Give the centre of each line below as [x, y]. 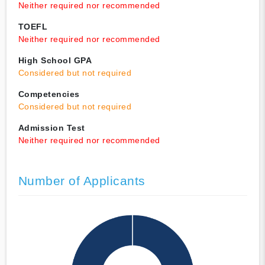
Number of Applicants [82, 181]
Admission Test [51, 128]
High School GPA [55, 61]
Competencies [49, 94]
